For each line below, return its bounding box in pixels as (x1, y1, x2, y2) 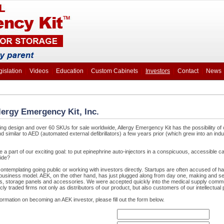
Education (56, 67, 83, 74)
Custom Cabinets (91, 67, 138, 74)
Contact (177, 67, 198, 74)
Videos (29, 67, 48, 74)
